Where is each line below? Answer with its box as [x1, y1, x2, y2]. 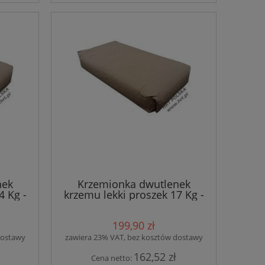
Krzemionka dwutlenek [77, 176, 190, 191]
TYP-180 [114, 198, 154, 212]
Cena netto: [91, 253, 134, 264]
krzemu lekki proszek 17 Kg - [63, 187, 204, 202]
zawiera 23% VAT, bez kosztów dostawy [64, 232, 203, 243]
